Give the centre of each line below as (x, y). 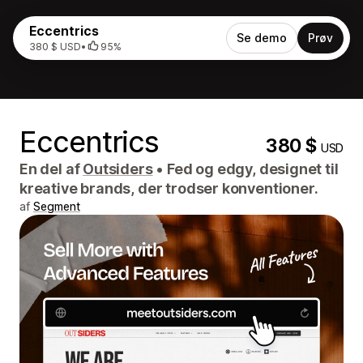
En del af (51, 169)
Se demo (262, 38)
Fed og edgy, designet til (251, 169)
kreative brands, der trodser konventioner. (169, 188)
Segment (57, 206)
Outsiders (118, 169)
